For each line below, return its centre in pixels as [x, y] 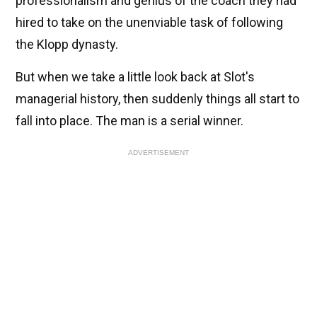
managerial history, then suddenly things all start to [157, 98]
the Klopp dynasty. [67, 44]
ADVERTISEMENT [158, 152]
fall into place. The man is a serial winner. [129, 120]
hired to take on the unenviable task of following [149, 22]
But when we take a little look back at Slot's [135, 76]
